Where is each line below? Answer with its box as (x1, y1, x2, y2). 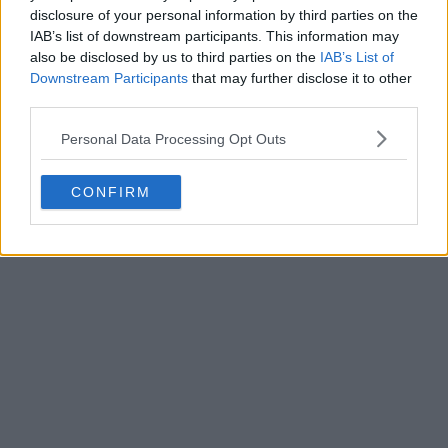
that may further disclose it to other (188, 70, 412, 86)
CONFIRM (71, 184, 151, 200)
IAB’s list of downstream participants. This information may (30, 28, 399, 44)
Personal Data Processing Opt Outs (61, 130, 286, 147)
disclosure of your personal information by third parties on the (30, 7, 418, 23)
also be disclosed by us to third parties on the (30, 49, 320, 65)
